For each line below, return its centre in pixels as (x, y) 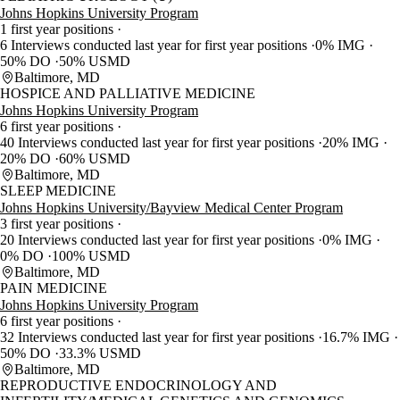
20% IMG (353, 143)
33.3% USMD (100, 354)
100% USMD (91, 256)
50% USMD (95, 62)
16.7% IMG (358, 337)
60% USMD (95, 159)
